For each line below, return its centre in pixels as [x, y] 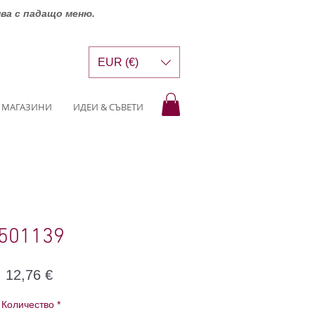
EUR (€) [118, 62]
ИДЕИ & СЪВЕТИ [108, 107]
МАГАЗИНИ [27, 107]
